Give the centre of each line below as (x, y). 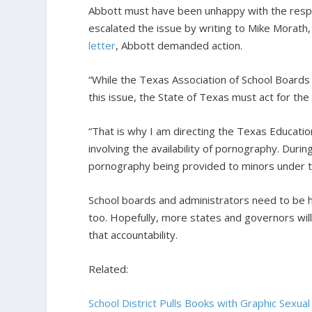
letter (102, 45)
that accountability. (133, 234)
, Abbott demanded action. (179, 45)
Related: (109, 268)
